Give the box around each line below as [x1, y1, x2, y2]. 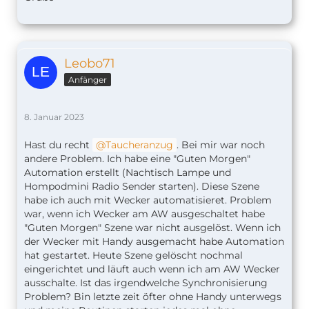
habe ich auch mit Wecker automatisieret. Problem [24, 194, 272, 207]
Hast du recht [24, 139, 92, 152]
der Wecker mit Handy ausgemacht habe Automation [24, 235, 284, 248]
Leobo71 [64, 56, 115, 72]
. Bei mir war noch [177, 139, 265, 152]
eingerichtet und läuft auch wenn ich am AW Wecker [24, 263, 280, 276]
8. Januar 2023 [24, 112, 84, 123]
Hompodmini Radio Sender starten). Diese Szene [24, 180, 259, 193]
